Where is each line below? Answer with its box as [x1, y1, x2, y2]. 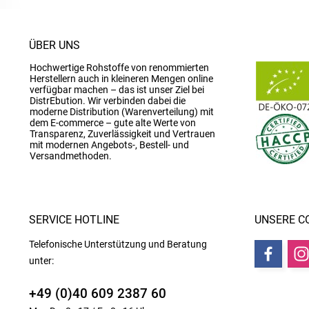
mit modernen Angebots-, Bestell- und [30, 139, 189, 150]
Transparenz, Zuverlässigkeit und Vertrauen [30, 128, 215, 139]
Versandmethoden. [30, 150, 112, 161]
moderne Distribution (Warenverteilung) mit [30, 106, 214, 117]
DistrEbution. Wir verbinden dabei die [30, 95, 186, 106]
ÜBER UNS [29, 39, 80, 52]
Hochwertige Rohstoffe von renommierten [30, 62, 209, 73]
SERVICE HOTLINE [29, 213, 119, 226]
